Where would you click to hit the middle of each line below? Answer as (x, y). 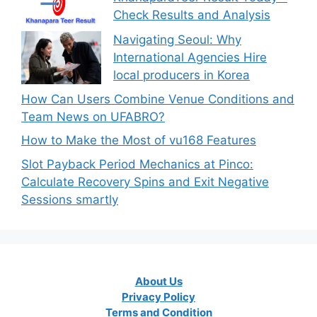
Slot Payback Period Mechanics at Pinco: (137, 164)
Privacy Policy (158, 297)
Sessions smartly (70, 199)
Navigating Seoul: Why (177, 40)
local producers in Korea (181, 75)
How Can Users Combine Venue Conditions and (158, 99)
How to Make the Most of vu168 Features (139, 140)
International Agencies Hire (190, 58)
